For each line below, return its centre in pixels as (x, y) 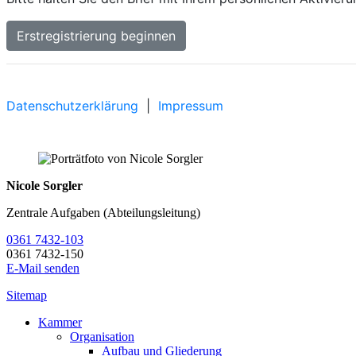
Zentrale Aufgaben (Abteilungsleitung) (103, 213)
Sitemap (27, 295)
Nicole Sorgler (44, 186)
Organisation (102, 337)
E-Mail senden (43, 268)
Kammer (60, 322)
